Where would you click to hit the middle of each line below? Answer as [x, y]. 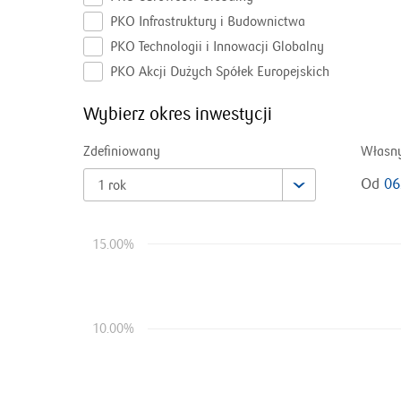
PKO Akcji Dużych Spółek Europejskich [220, 72]
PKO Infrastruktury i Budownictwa [208, 21]
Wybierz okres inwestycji [178, 115]
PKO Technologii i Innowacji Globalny [217, 47]
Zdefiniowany [122, 151]
